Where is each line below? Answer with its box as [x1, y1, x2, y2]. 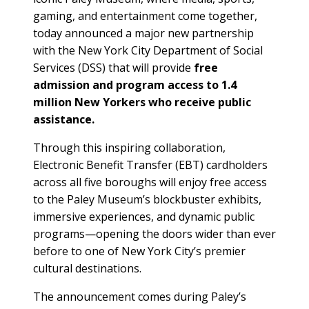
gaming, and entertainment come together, [33, 8, 257, 23]
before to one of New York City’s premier [33, 243, 246, 259]
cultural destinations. [33, 260, 141, 276]
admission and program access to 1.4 [33, 77, 237, 92]
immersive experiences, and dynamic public [33, 208, 255, 224]
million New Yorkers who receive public [33, 94, 251, 110]
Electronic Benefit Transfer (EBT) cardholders [33, 157, 268, 172]
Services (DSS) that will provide [33, 59, 194, 75]
